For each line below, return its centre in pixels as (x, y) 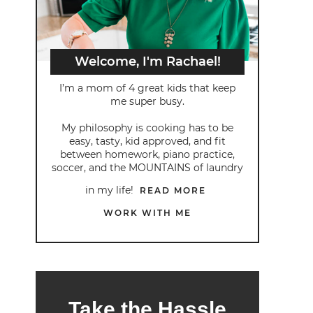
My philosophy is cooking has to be (147, 128)
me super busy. (147, 102)
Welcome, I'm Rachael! (147, 62)
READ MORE (173, 191)
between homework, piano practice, (147, 155)
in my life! (111, 190)
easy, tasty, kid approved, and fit (147, 141)
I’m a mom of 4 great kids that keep (147, 88)
